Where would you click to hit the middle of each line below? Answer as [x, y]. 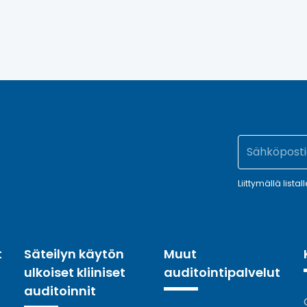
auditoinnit [60, 291]
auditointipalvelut [222, 272]
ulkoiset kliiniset [75, 272]
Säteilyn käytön [74, 254]
